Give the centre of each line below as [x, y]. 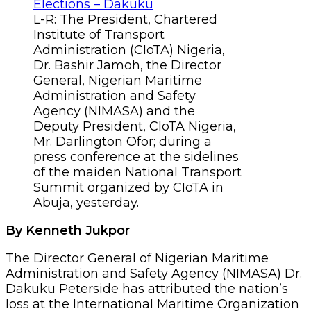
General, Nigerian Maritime [118, 80]
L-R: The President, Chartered [125, 19]
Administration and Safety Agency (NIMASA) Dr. [154, 273]
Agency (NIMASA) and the [114, 111]
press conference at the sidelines [136, 157]
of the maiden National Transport [137, 172]
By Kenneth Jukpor [69, 230]
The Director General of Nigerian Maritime [137, 258]
